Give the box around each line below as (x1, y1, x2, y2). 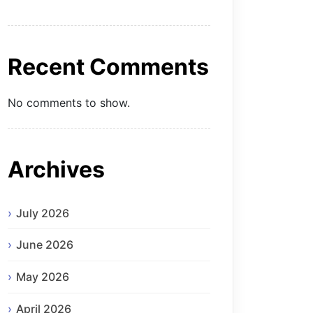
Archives (8, 156, 105, 184)
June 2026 (16, 238, 73, 252)
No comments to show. (8, 96, 130, 110)
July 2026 (16, 205, 69, 220)
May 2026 (16, 270, 69, 284)
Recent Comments (8, 53, 209, 81)
